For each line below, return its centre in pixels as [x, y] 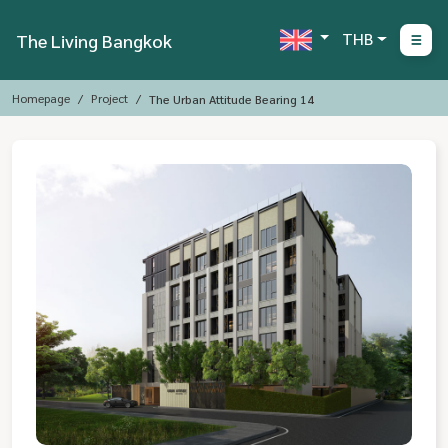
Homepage [41, 98]
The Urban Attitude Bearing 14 [231, 99]
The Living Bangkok [94, 40]
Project [109, 98]
